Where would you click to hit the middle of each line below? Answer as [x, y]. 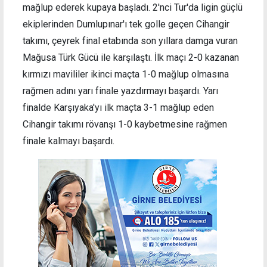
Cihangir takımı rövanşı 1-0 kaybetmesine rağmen [125, 124]
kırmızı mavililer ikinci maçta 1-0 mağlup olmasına [126, 74]
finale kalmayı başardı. [69, 141]
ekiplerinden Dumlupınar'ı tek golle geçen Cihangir [126, 24]
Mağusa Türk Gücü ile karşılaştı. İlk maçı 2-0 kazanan [131, 57]
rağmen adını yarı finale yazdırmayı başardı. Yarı [120, 91]
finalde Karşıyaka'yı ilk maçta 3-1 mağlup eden [118, 107]
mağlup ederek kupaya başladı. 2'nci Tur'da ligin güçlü [133, 7]
